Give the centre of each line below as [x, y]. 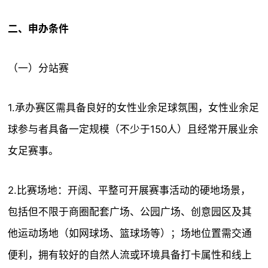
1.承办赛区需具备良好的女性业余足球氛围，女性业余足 [134, 108]
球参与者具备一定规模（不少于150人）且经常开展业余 [133, 129]
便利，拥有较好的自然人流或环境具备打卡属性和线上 [130, 255]
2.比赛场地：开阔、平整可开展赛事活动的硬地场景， [130, 190]
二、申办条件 [39, 29]
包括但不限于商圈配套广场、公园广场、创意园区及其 [130, 212]
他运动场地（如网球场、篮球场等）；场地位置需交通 [130, 233]
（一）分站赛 [39, 68]
